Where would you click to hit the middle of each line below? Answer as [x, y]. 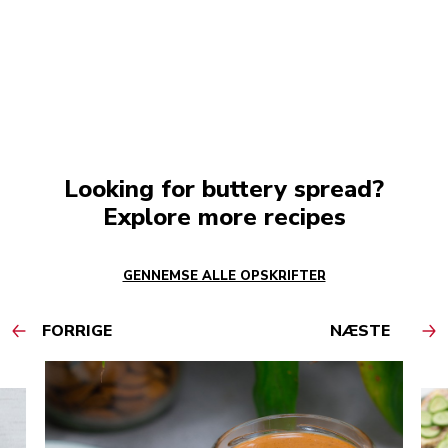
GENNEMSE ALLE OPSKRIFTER [224, 275]
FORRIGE [77, 330]
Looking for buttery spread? [224, 188]
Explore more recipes [224, 216]
